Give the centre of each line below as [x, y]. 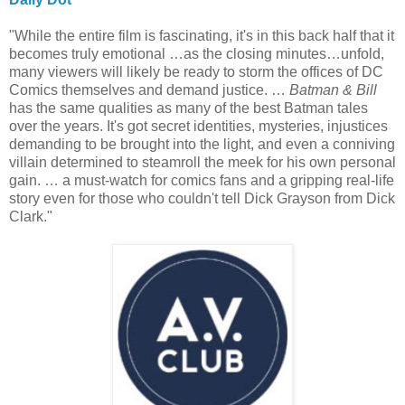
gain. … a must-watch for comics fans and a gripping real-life [202, 181]
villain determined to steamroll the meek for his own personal [202, 163]
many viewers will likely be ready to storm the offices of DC [196, 72]
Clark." [31, 217]
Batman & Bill [333, 90]
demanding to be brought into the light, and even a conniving [202, 145]
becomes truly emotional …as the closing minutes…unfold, [197, 54]
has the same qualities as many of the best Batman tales [188, 108]
